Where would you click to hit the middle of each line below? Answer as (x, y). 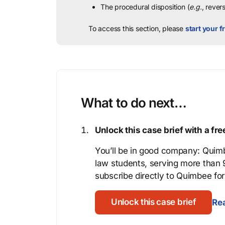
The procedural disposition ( (145, 7)
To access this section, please (137, 28)
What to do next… (134, 103)
